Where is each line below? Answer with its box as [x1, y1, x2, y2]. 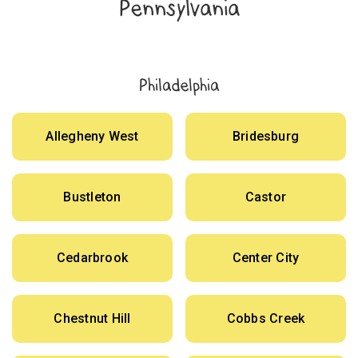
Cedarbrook [56, 250, 129, 266]
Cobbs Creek [226, 311, 305, 327]
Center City [232, 250, 300, 266]
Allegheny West [46, 129, 139, 145]
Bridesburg [232, 129, 300, 145]
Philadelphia [139, 73, 219, 97]
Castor [245, 189, 287, 205]
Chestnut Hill [54, 311, 131, 327]
